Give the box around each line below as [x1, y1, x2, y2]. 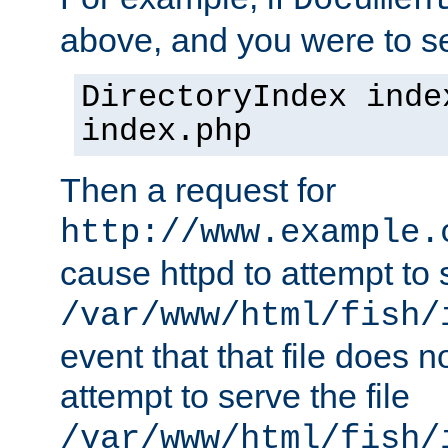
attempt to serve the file [60, 377, 410, 416]
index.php [81, 114, 252, 151]
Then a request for [60, 171, 336, 210]
